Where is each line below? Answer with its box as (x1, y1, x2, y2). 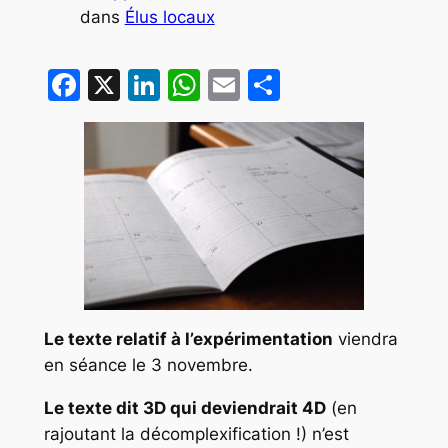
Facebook (79, 64, 229, 104)
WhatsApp (199, 64, 358, 104)
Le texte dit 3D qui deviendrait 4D (43, 398, 326, 419)
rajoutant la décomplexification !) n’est (43, 424, 349, 445)
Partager (279, 64, 412, 104)
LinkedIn (159, 64, 287, 104)
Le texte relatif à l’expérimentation (43, 329, 333, 350)
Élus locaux (124, 7, 215, 28)
